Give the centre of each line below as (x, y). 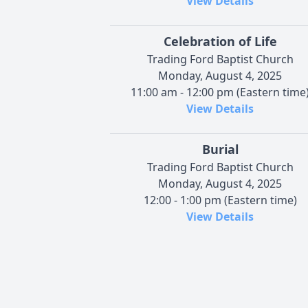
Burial (220, 150)
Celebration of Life (220, 42)
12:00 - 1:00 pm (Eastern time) (220, 200)
